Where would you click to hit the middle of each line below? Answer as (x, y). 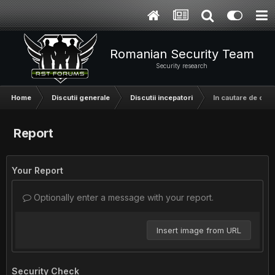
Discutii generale (81, 98)
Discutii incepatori (161, 98)
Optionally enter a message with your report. (122, 197)
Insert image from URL (199, 230)
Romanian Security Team (182, 54)
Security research (182, 66)
